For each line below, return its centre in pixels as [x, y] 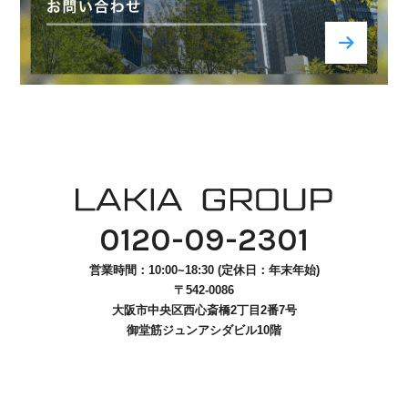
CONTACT [112, 184]
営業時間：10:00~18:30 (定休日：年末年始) [204, 270]
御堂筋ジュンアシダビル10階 [204, 330]
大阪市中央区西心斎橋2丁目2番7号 [204, 310]
